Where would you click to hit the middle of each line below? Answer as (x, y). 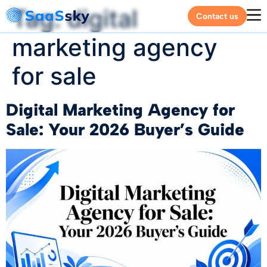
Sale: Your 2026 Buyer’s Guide (125, 129)
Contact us (217, 16)
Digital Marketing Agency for (120, 110)
